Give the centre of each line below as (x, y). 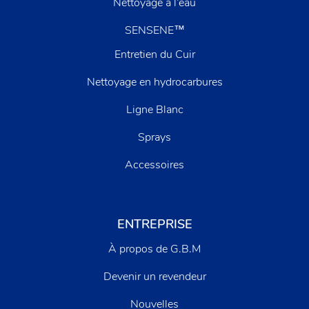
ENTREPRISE (154, 224)
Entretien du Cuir (154, 54)
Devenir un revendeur (154, 276)
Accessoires (154, 165)
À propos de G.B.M (154, 249)
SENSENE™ (154, 30)
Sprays (154, 137)
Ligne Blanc (154, 109)
